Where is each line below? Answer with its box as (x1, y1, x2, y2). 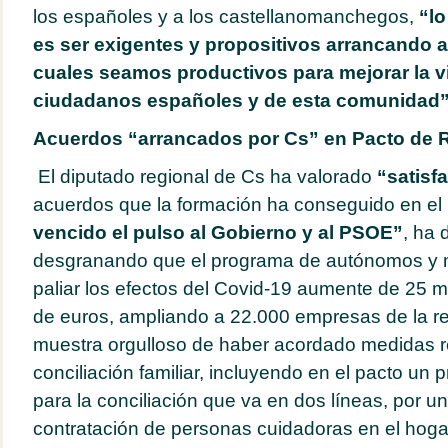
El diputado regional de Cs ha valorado (37, 166, 372, 187)
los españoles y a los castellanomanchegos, (32, 6, 419, 27)
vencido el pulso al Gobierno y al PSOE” (32, 222, 403, 243)
